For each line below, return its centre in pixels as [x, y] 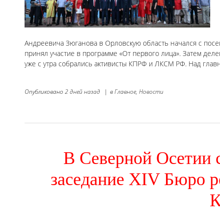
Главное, [126, 91]
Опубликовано [45, 91]
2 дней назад [82, 91]
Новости [151, 91]
